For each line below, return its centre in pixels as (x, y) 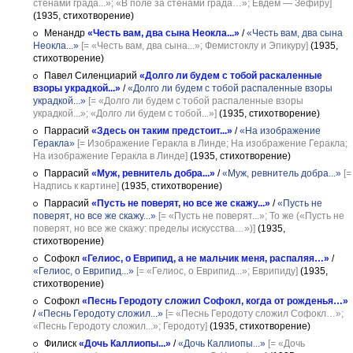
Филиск (60, 344)
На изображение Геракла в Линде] (110, 156)
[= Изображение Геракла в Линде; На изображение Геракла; (212, 143)
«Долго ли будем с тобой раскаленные (231, 76)
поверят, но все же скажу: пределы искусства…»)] (144, 229)
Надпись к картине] (76, 186)
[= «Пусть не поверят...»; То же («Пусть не (251, 216)
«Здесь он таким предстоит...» (162, 131)
